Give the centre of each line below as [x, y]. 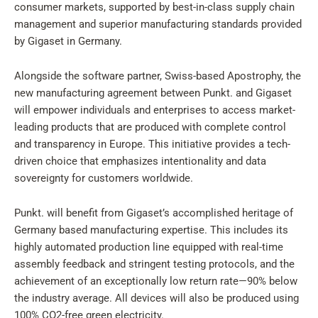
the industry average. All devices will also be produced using [157, 298]
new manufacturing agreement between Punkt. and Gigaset [153, 93]
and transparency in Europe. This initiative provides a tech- [152, 144]
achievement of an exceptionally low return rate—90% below [156, 281]
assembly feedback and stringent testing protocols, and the [154, 264]
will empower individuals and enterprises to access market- [155, 110]
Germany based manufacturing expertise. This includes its [151, 230]
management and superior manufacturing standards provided [158, 24]
